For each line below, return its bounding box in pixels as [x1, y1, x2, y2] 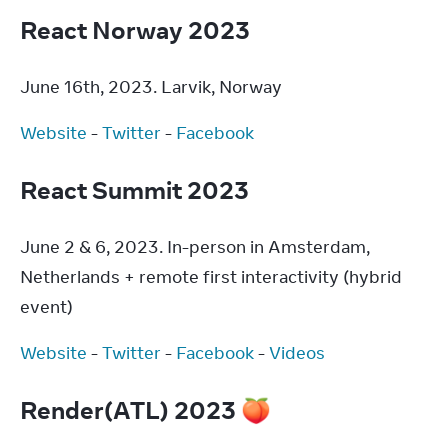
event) [20, 296, 73, 318]
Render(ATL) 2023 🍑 [20, 394, 276, 425]
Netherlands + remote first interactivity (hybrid [20, 266, 402, 288]
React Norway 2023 [20, 14, 255, 45]
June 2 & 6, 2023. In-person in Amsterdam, [20, 236, 370, 258]
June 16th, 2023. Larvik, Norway [20, 76, 282, 98]
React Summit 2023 [20, 174, 254, 205]
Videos [269, 342, 325, 364]
